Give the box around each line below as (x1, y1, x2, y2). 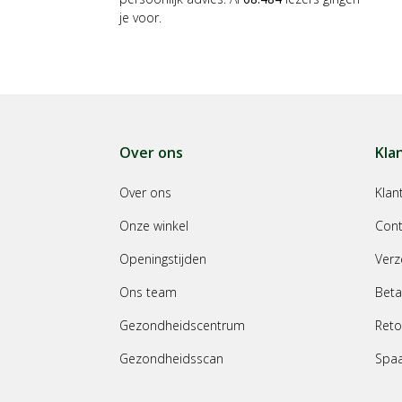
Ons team (119, 284, 177, 301)
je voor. (119, 9, 162, 27)
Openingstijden (119, 250, 206, 268)
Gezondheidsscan (119, 350, 223, 368)
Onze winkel (119, 217, 188, 235)
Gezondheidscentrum (119, 317, 245, 335)
